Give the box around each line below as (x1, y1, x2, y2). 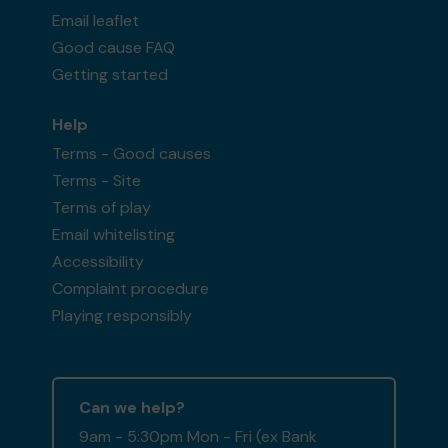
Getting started (52, 63, 169, 85)
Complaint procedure (52, 277, 210, 299)
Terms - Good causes (52, 142, 212, 164)
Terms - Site (52, 169, 142, 191)
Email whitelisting (52, 223, 176, 245)
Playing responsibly (52, 304, 193, 326)
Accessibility (52, 250, 145, 272)
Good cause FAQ (52, 36, 176, 58)
